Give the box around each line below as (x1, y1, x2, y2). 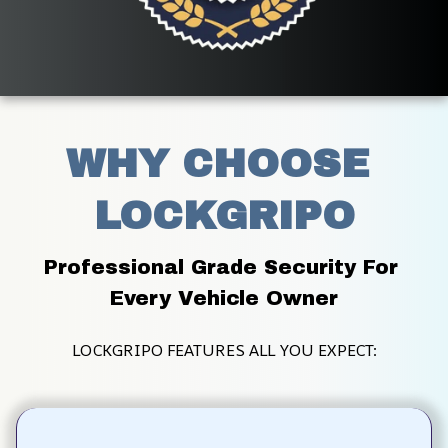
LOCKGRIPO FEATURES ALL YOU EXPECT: (71, 338, 377, 361)
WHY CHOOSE (66, 142, 369, 185)
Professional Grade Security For (43, 255, 398, 278)
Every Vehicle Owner (110, 286, 338, 309)
